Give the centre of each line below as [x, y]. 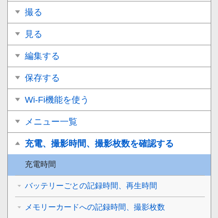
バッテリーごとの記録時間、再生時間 [91, 185]
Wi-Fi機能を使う [57, 100]
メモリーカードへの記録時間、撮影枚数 [95, 207]
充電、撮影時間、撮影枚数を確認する [99, 143]
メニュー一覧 [51, 121]
